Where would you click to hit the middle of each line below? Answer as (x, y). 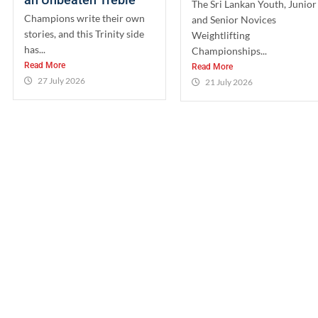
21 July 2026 (229, 82)
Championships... (229, 51)
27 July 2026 (61, 81)
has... (35, 49)
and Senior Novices (234, 20)
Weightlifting (220, 35)
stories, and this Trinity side (84, 34)
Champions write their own (84, 18)
